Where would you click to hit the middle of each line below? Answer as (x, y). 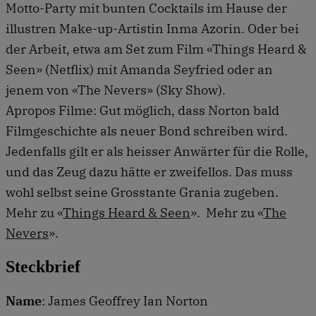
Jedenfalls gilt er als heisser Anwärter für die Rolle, (157, 151)
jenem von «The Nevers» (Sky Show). (116, 90)
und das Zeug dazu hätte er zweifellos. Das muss (149, 171)
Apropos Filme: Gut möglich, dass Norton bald (142, 110)
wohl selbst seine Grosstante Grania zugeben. (142, 192)
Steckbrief (43, 266)
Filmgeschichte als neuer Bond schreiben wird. (147, 130)
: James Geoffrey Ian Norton (125, 300)
